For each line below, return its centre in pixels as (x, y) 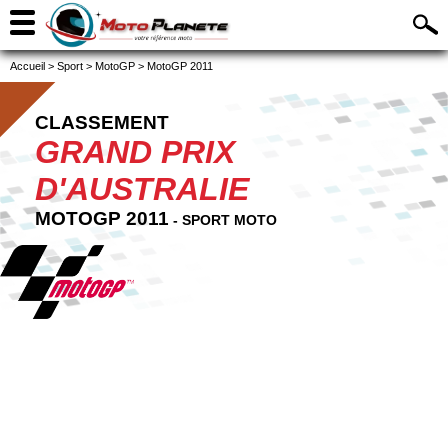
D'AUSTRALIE (142, 189)
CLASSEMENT (102, 122)
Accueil (27, 66)
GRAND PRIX (135, 152)
